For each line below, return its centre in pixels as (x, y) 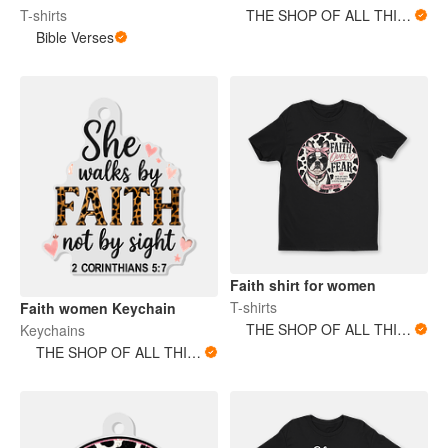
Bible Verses (75, 37)
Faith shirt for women (303, 285)
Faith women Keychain (98, 308)
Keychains (52, 330)
